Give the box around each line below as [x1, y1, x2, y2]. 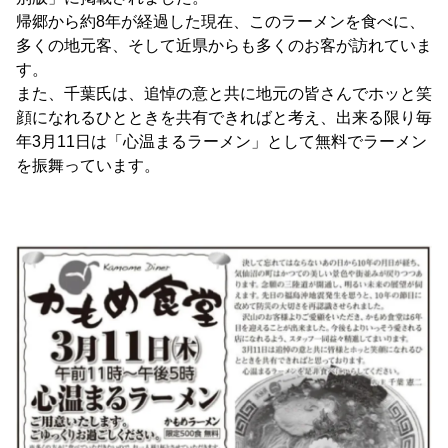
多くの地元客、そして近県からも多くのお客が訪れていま [16, 37, 432, 55]
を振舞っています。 [16, 157, 160, 175]
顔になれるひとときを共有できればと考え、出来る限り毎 [16, 109, 432, 127]
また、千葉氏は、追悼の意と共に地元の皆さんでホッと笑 [16, 85, 432, 103]
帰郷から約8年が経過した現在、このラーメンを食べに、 [16, 13, 425, 31]
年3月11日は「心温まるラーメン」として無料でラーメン [16, 133, 427, 151]
